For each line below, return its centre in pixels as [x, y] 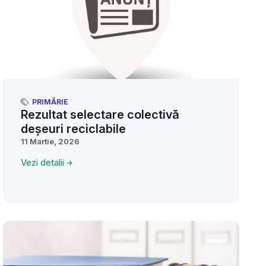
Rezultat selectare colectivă [100, 115]
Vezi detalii [42, 163]
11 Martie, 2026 [50, 142]
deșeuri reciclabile [73, 129]
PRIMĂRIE [50, 102]
